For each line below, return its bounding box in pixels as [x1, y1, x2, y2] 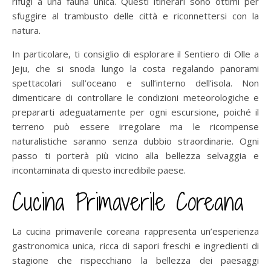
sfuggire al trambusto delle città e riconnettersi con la [12, 10, 259, 22]
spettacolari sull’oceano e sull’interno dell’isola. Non [12, 77, 259, 90]
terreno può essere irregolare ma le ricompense [12, 120, 259, 133]
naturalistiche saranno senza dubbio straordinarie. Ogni [12, 135, 259, 148]
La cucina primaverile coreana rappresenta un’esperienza [12, 225, 259, 238]
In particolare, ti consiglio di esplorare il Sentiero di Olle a [12, 48, 259, 60]
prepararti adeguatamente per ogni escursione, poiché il [12, 106, 259, 119]
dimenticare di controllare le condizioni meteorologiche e [12, 91, 259, 104]
